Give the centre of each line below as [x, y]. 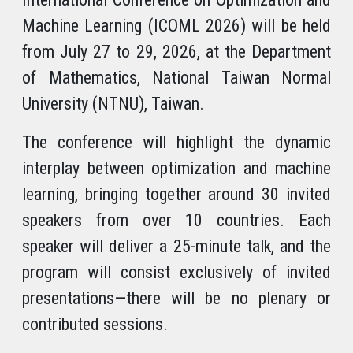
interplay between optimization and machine [176, 169]
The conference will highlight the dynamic [176, 143]
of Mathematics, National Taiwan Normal [176, 78]
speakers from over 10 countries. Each [176, 221]
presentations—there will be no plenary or [176, 299]
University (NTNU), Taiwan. [113, 104]
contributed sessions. [95, 325]
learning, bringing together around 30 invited [176, 195]
